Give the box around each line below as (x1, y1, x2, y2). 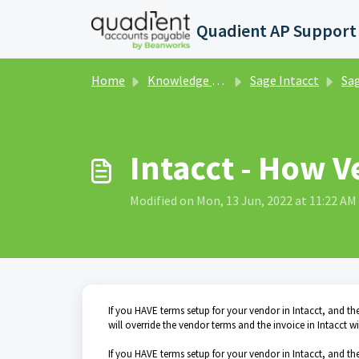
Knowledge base (147, 72, 212, 88)
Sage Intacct (250, 72, 319, 88)
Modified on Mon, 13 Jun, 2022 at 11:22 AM (130, 192, 357, 208)
